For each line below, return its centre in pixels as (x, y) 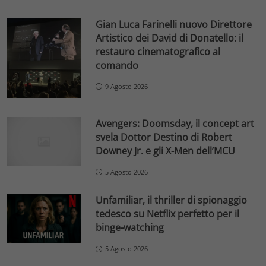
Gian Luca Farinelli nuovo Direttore (174, 24)
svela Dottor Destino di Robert (164, 137)
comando (117, 65)
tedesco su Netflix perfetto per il (168, 214)
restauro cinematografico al (158, 51)
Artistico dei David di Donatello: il (170, 38)
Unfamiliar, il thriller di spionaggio (172, 200)
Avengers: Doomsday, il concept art (175, 123)
